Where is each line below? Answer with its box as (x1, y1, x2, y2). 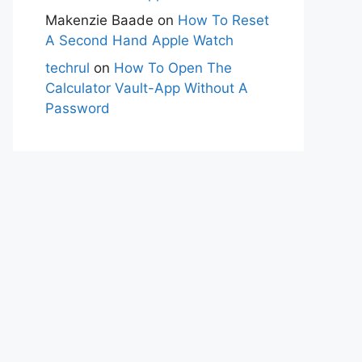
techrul (45, 59, 90, 76)
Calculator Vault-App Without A (45, 79, 248, 96)
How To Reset (178, 12, 269, 28)
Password (45, 99, 110, 116)
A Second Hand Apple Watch (45, 32, 234, 48)
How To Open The (114, 59, 232, 76)
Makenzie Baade (45, 12, 154, 28)
